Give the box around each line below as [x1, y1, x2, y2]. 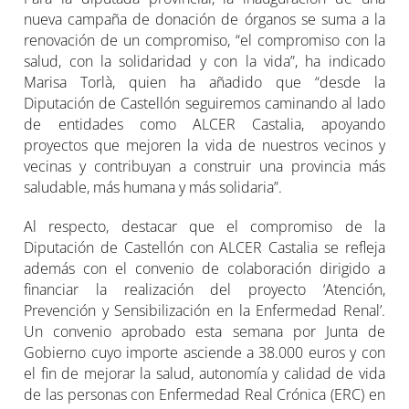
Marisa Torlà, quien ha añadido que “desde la [24, 71, 385, 92]
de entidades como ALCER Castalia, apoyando [24, 113, 385, 134]
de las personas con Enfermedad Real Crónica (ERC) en [24, 383, 385, 404]
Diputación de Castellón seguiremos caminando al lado [24, 92, 385, 113]
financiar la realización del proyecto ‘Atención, [24, 278, 385, 299]
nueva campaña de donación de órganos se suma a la [24, 8, 385, 29]
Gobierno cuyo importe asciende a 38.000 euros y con [24, 341, 385, 362]
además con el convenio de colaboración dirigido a [24, 257, 385, 278]
